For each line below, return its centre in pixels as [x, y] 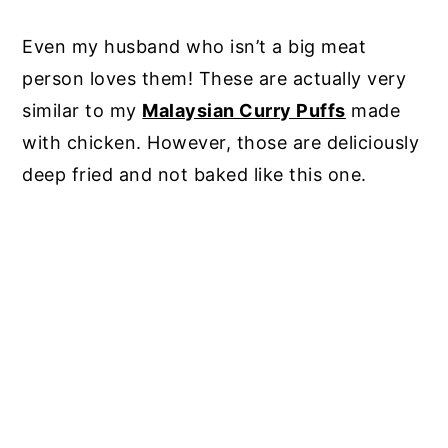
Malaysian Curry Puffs [244, 111]
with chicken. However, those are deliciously [221, 143]
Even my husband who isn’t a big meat [194, 47]
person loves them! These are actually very [214, 79]
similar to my [82, 111]
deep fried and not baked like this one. [194, 175]
